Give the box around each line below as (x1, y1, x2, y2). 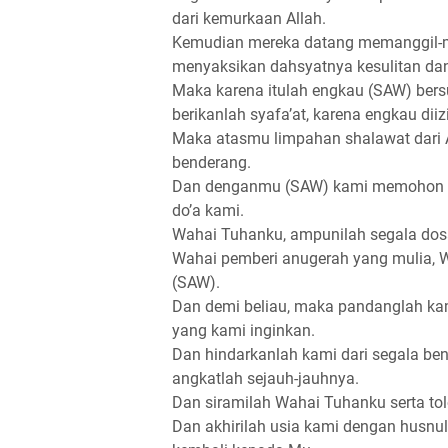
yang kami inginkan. (172, 320, 315, 340)
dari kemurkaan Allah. (172, 8, 326, 28)
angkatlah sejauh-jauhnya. (172, 368, 359, 388)
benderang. (172, 152, 251, 172)
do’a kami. (172, 200, 244, 220)
